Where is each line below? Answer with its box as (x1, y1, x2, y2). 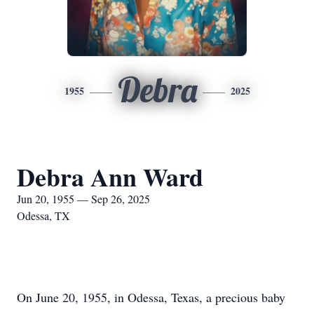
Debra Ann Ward (17, 158, 203, 195)
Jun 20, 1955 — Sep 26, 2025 (17, 191, 150, 206)
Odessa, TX (17, 208, 70, 223)
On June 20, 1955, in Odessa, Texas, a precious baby (17, 289, 285, 306)
